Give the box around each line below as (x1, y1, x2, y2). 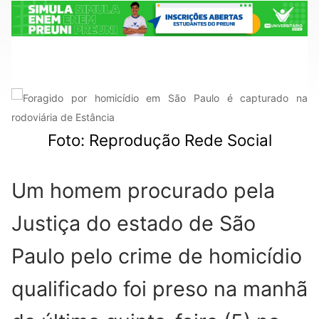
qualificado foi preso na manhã (11, 276, 308, 301)
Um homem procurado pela (11, 177, 275, 203)
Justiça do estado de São (11, 210, 256, 236)
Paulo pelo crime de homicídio (11, 243, 302, 268)
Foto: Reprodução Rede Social (47, 130, 272, 150)
